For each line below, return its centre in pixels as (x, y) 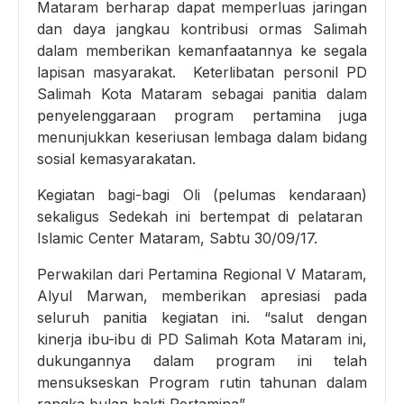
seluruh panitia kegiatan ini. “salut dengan (202, 317)
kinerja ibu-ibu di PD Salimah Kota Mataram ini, (202, 339)
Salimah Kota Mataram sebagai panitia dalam (202, 93)
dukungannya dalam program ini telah (202, 360)
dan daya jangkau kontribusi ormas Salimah (202, 28)
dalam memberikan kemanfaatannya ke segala (202, 50)
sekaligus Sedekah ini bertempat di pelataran (202, 216)
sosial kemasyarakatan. (116, 158)
